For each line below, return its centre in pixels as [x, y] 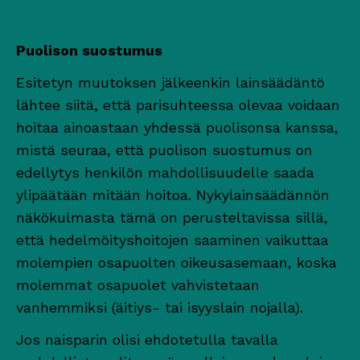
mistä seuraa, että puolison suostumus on [164, 149]
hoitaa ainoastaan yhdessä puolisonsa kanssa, [177, 127]
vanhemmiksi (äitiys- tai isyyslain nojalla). [160, 307]
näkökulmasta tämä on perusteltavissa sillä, [172, 217]
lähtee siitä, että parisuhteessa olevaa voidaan [178, 104]
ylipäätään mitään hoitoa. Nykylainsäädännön [173, 194]
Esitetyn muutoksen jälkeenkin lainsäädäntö [170, 82]
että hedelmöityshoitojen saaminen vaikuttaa [172, 239]
